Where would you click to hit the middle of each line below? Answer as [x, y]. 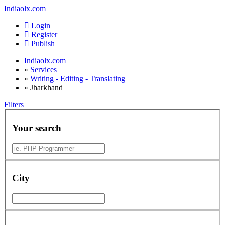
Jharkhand [46, 88]
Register [43, 34]
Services [43, 70]
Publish [43, 43]
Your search [37, 128]
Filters [14, 105]
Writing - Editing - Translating [78, 79]
